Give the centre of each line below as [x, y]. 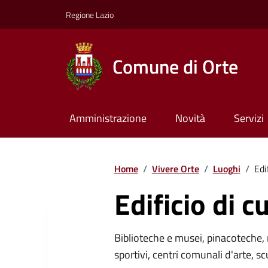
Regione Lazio [90, 14]
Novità [190, 118]
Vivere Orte [175, 168]
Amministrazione [108, 118]
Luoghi [226, 168]
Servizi [249, 118]
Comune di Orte [175, 66]
